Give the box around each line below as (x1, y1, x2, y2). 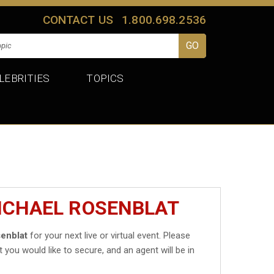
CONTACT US (42, 12, 114, 27)
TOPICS (86, 72, 124, 84)
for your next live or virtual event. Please (28, 229, 191, 241)
